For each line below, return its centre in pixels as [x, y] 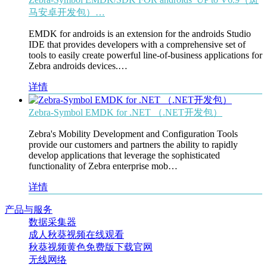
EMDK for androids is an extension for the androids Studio [140, 34]
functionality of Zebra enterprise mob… [103, 166]
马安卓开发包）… [67, 13]
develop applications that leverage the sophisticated [124, 156]
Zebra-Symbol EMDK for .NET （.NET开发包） [125, 113]
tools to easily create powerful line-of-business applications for [145, 55]
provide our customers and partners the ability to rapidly [133, 145]
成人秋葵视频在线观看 [76, 235]
